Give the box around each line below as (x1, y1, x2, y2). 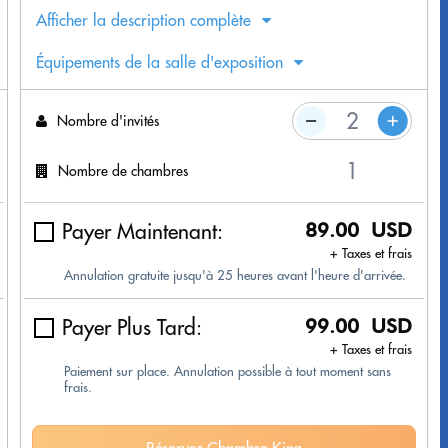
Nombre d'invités (57, 111, 159, 130)
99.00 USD (305, 314, 412, 339)
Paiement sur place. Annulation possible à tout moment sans (64, 363, 391, 380)
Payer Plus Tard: (62, 314, 202, 342)
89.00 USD (305, 218, 412, 243)
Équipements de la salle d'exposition (36, 52, 283, 73)
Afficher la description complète (36, 10, 251, 31)
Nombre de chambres (58, 161, 188, 180)
